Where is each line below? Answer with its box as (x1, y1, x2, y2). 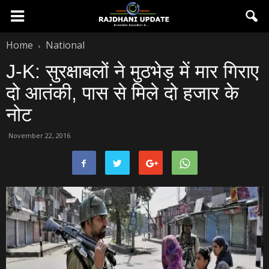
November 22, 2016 (8, 131, 70, 140)
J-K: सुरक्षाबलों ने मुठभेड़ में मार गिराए (6, 61, 259, 82)
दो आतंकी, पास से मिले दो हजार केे (6, 82, 239, 104)
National (46, 38, 85, 52)
